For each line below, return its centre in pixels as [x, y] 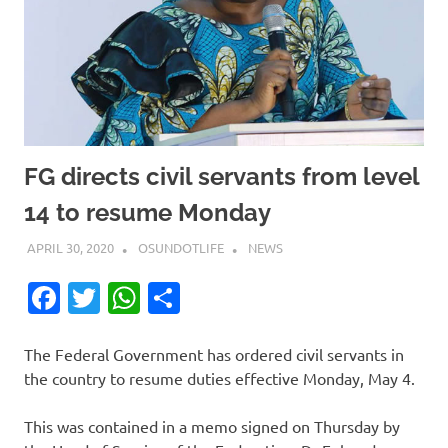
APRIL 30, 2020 [70, 247]
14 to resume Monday [147, 213]
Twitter [152, 297]
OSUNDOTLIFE [180, 247]
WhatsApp [215, 297]
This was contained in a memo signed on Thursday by [212, 425]
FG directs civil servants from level [221, 177]
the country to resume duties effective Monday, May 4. [219, 377]
